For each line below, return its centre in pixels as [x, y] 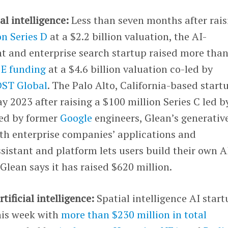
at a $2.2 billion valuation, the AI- [127, 36]
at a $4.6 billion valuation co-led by [130, 69]
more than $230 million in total [134, 214]
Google [76, 118]
